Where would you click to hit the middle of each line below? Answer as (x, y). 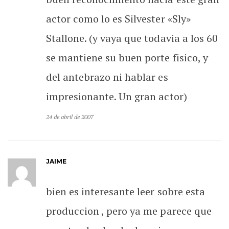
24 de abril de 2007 (70, 117)
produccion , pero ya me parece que (129, 211)
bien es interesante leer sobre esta (125, 191)
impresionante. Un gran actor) (117, 96)
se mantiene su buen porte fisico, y (127, 57)
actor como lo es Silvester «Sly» (118, 18)
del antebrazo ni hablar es (107, 77)
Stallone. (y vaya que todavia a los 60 (132, 38)
